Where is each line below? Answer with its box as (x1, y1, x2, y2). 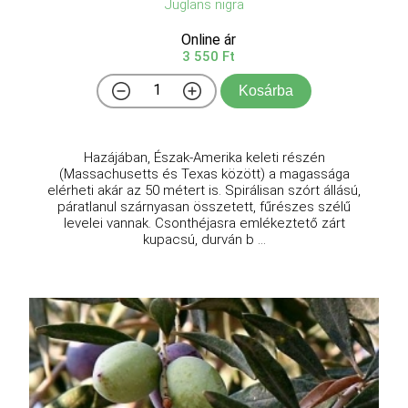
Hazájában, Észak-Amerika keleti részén (83, 148, 325, 166)
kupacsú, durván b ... (142, 230, 266, 248)
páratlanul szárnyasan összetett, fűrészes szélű (57, 198, 351, 215)
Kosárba (239, 82, 293, 98)
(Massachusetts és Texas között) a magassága (58, 165, 350, 182)
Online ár (181, 30, 236, 48)
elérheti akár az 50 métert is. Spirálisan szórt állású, (47, 181, 361, 199)
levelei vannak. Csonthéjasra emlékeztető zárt (63, 214, 345, 231)
